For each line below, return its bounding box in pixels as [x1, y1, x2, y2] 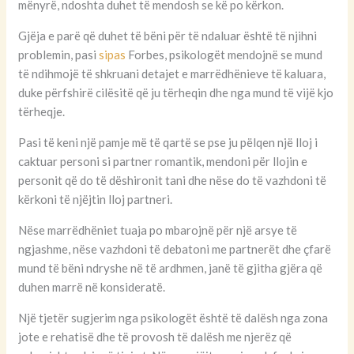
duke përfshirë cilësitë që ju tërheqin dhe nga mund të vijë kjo [18, 85, 334, 100]
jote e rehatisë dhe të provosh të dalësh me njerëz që [18, 330, 292, 345]
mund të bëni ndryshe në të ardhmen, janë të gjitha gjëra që [18, 261, 323, 276]
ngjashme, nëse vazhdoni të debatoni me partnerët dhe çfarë [18, 242, 332, 257]
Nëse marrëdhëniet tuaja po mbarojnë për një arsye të [18, 223, 298, 238]
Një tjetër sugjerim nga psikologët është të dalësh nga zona [18, 311, 329, 326]
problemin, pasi [18, 47, 100, 62]
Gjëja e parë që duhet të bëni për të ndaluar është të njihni [18, 28, 318, 43]
